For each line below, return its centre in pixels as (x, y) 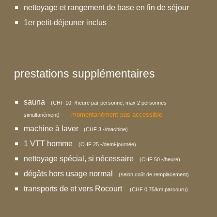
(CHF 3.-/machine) (105, 129)
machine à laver (53, 129)
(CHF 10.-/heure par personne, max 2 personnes (109, 103)
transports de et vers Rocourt (77, 189)
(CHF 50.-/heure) (160, 159)
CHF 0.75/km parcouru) (160, 189)
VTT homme (54, 144)
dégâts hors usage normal (71, 174)
